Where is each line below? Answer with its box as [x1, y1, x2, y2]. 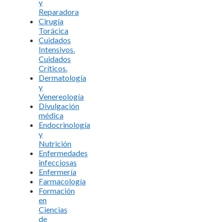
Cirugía [39, 16, 63, 26]
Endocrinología [39, 119, 90, 129]
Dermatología [39, 72, 86, 82]
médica [39, 110, 63, 120]
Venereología [39, 91, 84, 101]
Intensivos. [39, 44, 75, 54]
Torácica [39, 25, 68, 35]
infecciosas [39, 157, 77, 167]
